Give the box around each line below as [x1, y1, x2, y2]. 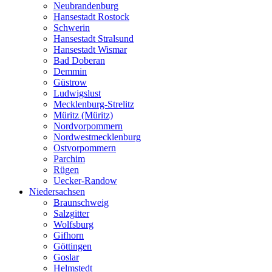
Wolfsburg [53, 219, 93, 229]
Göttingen [53, 240, 92, 251]
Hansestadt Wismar [53, 44, 127, 55]
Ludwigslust [53, 87, 101, 98]
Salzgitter [53, 208, 89, 219]
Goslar [53, 251, 79, 262]
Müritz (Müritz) [53, 109, 113, 120]
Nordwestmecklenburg [53, 131, 141, 142]
